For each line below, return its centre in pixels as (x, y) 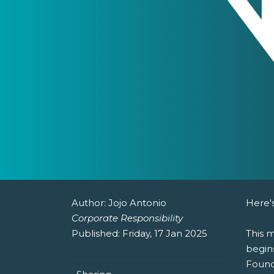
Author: (90, 203)
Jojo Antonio (137, 203)
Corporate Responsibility (127, 218)
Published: (97, 234)
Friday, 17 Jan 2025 (165, 234)
